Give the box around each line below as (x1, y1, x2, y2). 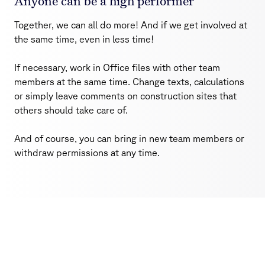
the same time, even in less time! (14, 34, 154, 45)
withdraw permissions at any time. (14, 147, 160, 159)
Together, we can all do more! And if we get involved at (14, 20, 247, 31)
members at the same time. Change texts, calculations (14, 76, 244, 88)
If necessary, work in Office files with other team (14, 62, 220, 73)
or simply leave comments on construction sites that (14, 91, 237, 102)
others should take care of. (14, 105, 128, 116)
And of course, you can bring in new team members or (14, 133, 244, 144)
